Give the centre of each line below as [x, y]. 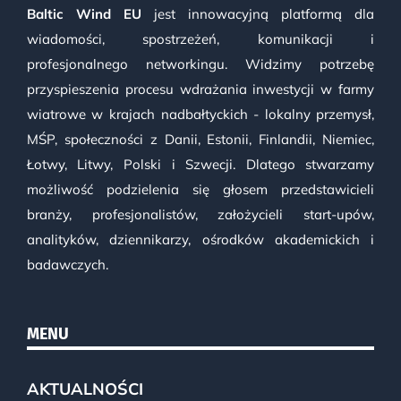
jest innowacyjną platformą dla [258, 14]
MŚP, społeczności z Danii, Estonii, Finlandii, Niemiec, [200, 140]
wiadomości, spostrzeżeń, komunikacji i [200, 39]
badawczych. [67, 265]
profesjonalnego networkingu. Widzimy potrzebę [200, 64]
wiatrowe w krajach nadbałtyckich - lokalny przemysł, [200, 115]
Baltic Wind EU [84, 14]
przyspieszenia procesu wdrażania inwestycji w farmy [200, 90]
